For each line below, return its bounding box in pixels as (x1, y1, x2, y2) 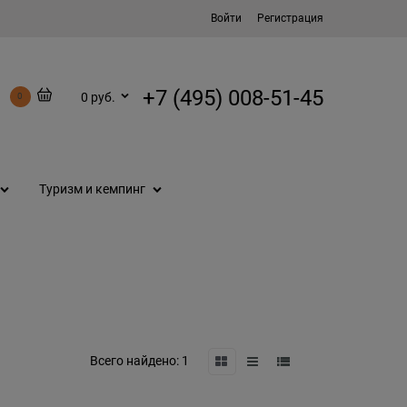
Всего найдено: (89, 353, 179, 369)
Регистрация (257, 12, 323, 25)
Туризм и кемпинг (39, 182, 145, 197)
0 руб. (81, 89, 115, 104)
